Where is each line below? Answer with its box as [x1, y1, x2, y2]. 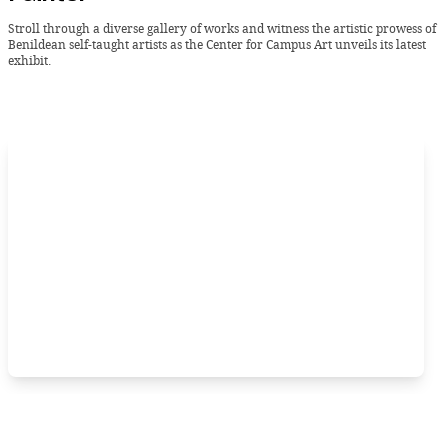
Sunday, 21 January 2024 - [8, 401, 156, 419]
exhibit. [8, 51, 51, 69]
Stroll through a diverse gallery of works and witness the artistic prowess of [8, 19, 436, 37]
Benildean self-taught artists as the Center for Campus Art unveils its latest [8, 35, 426, 53]
